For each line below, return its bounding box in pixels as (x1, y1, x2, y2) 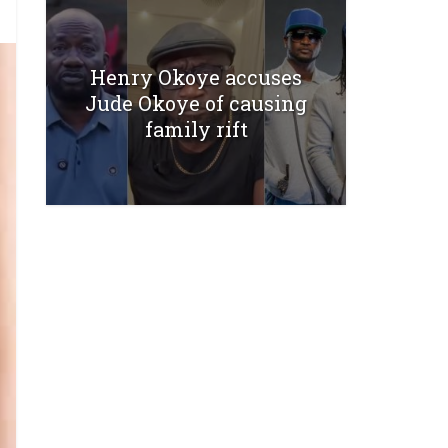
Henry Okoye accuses (90, 63, 302, 90)
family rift (144, 115, 248, 142)
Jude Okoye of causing (85, 89, 307, 116)
